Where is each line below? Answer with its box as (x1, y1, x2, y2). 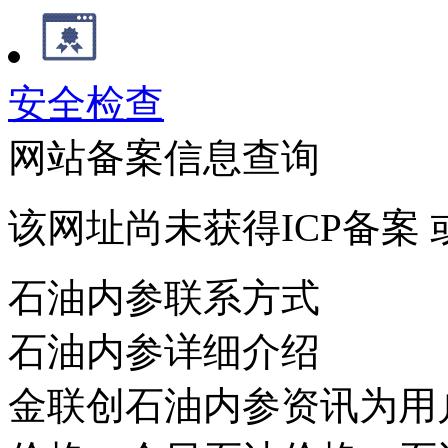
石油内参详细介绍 (8, 329, 320, 373)
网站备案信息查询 (8, 135, 320, 179)
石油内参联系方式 (8, 275, 320, 319)
